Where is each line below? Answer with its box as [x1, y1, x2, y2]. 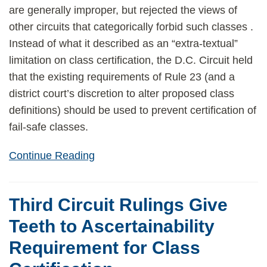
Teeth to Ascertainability [9, 216, 215, 236]
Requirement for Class [9, 238, 200, 257]
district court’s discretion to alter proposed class [9, 88, 234, 100]
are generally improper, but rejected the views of [9, 4, 237, 16]
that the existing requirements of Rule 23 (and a [9, 71, 235, 83]
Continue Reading [9, 150, 95, 162]
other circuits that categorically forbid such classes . [9, 21, 253, 33]
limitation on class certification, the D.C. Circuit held [9, 54, 253, 66]
